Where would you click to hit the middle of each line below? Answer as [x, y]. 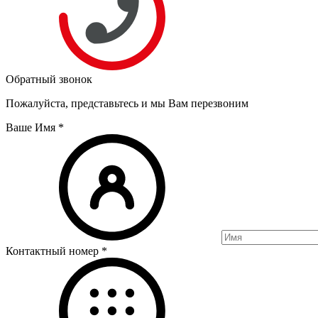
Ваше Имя [32, 127]
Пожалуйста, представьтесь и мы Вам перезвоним [127, 103]
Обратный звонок [49, 79]
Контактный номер [54, 251]
